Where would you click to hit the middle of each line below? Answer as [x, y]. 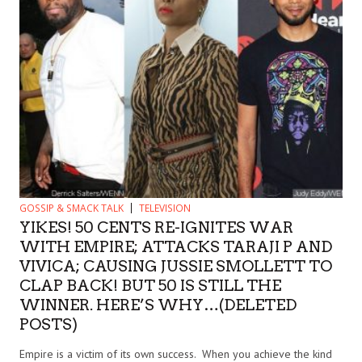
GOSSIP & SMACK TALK [72, 208]
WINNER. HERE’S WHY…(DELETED [158, 305]
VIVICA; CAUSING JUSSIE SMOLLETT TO [176, 266]
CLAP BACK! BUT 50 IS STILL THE [150, 285]
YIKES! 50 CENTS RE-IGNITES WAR [156, 227]
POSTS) [48, 324]
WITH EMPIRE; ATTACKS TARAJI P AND [176, 246]
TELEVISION [165, 208]
